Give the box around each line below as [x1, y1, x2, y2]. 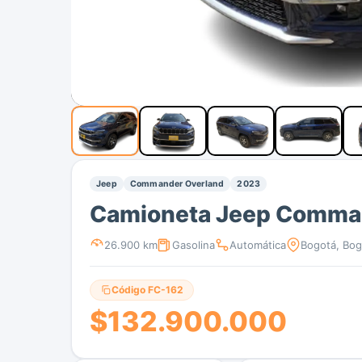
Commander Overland [129, 178, 225, 189]
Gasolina [172, 238, 215, 251]
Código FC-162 [112, 283, 183, 296]
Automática [229, 238, 286, 251]
